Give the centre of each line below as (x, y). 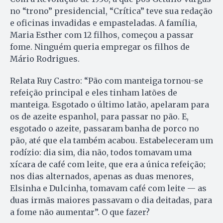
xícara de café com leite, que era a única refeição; (108, 164)
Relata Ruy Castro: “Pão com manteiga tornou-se (107, 80)
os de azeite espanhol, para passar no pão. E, (99, 116)
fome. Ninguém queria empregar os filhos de (100, 47)
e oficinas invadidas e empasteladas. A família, (104, 23)
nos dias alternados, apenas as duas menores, (102, 176)
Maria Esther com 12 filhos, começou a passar (102, 35)
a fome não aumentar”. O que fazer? (80, 212)
